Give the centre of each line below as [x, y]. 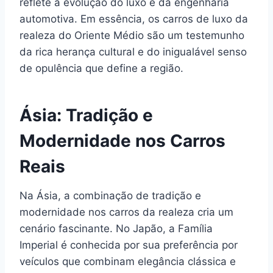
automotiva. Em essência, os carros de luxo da [134, 19]
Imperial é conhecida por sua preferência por [129, 245]
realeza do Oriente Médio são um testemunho [132, 35]
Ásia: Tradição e [86, 115]
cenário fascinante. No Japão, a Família [116, 229]
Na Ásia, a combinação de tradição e [110, 196]
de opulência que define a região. [101, 68]
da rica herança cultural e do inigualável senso [133, 52]
